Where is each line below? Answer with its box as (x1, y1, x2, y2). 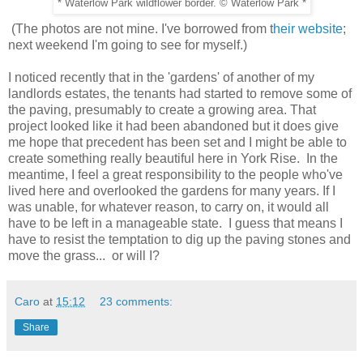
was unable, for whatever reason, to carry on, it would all (8, 199, 329, 214)
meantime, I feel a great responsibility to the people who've (8, 167, 343, 181)
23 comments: (100, 294, 173, 308)
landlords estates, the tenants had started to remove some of (8, 86, 352, 100)
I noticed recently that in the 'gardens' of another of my (8, 70, 314, 84)
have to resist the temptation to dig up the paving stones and (8, 232, 351, 246)
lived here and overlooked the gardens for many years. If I (8, 183, 335, 198)
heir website (273, 21, 343, 36)
